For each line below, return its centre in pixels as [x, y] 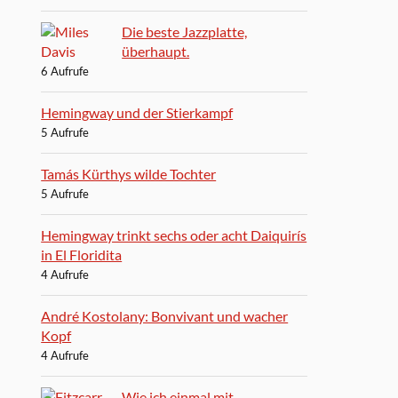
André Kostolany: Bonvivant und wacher [165, 315]
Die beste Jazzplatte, [185, 31]
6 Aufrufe [65, 71]
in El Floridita [82, 254]
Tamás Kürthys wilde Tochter [129, 173]
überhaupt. [156, 51]
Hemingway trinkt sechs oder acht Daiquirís [174, 235]
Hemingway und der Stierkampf [137, 112]
